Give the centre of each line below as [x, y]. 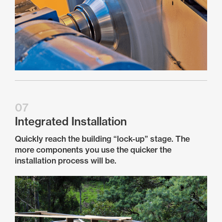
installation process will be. [66, 161]
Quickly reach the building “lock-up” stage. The [102, 139]
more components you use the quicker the [93, 150]
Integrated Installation [71, 121]
